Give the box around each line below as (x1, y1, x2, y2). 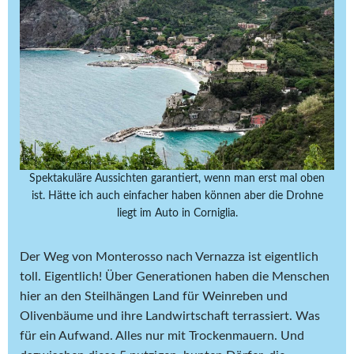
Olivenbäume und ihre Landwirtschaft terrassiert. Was (20, 310, 320, 323)
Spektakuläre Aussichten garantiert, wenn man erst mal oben (29, 173, 325, 185)
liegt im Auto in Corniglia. (116, 208, 238, 220)
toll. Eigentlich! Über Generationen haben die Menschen (20, 270, 330, 284)
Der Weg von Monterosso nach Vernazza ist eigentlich (20, 250, 318, 264)
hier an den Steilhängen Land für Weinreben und (20, 290, 288, 303)
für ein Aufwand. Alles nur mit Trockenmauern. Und (20, 330, 304, 343)
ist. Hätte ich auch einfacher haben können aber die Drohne (31, 190, 323, 202)
